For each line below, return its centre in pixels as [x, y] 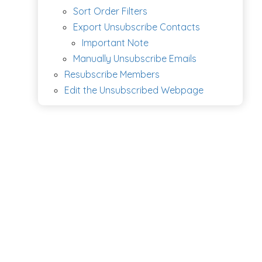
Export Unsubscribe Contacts [137, 27]
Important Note [115, 42]
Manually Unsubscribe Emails [135, 58]
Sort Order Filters [110, 11]
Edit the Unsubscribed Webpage [134, 90]
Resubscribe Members [112, 74]
